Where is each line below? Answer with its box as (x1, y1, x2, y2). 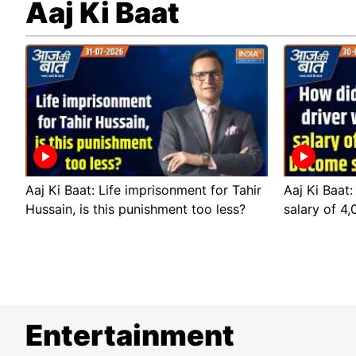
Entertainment (25, 317, 234, 353)
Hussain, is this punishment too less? (25, 201, 246, 217)
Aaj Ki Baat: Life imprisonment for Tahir (25, 182, 261, 198)
